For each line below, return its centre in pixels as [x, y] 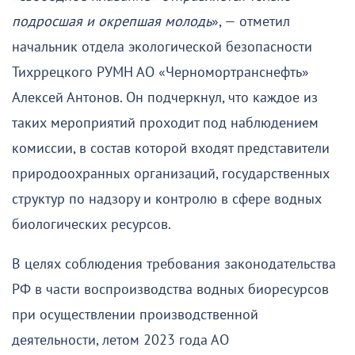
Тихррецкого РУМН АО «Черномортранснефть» [160, 72]
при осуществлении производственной [135, 315]
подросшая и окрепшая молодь [112, 21]
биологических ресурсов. [92, 224]
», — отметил [251, 21]
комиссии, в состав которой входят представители [171, 148]
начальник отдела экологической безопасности [162, 47]
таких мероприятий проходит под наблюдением [165, 123]
